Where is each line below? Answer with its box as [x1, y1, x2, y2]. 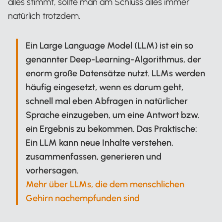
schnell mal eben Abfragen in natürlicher [26, 96, 188, 107]
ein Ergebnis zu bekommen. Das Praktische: [26, 123, 197, 134]
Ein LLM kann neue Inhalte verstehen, [26, 137, 173, 148]
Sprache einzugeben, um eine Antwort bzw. [26, 110, 200, 120]
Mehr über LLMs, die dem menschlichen [26, 179, 184, 190]
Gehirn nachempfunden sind [26, 193, 140, 204]
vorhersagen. [26, 165, 79, 176]
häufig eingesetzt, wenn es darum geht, [26, 82, 183, 93]
